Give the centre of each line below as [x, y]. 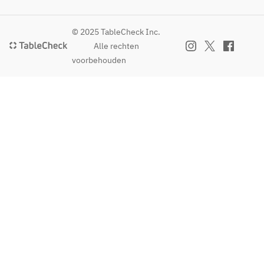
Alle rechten [116, 46]
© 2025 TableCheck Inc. [116, 32]
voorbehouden [99, 60]
